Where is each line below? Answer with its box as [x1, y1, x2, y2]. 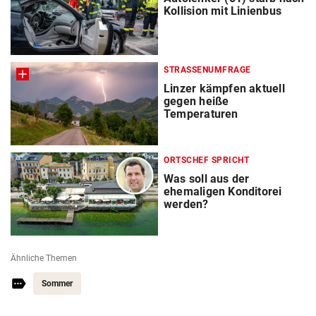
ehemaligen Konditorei [164, 185, 282, 199]
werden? [164, 197, 209, 212]
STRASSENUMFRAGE [164, 65, 245, 75]
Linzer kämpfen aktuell [164, 82, 285, 96]
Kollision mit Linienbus [164, 4, 281, 18]
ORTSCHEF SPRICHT [164, 155, 249, 166]
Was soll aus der [164, 172, 250, 186]
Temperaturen [164, 107, 238, 121]
